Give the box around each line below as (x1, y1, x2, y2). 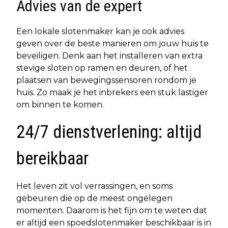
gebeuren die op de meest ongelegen (16, 193, 173, 203)
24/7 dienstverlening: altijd (16, 121, 202, 142)
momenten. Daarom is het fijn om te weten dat (16, 205, 207, 215)
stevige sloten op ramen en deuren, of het (16, 63, 188, 73)
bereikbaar (16, 148, 89, 169)
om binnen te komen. (16, 99, 104, 109)
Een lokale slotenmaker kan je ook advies (16, 26, 184, 36)
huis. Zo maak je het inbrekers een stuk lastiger (16, 87, 208, 97)
